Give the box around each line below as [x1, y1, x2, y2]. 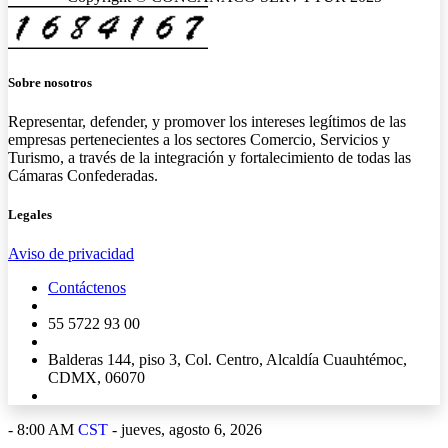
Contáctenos [48, 279, 126, 297]
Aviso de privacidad [8, 245, 134, 263]
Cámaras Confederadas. [8, 166, 158, 184]
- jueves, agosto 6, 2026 [108, 421, 262, 439]
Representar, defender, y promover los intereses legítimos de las [8, 112, 406, 130]
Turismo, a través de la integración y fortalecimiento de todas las [8, 148, 411, 166]
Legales [8, 207, 52, 223]
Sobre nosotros [8, 74, 92, 90]
